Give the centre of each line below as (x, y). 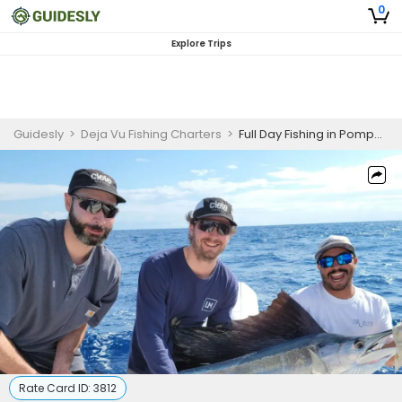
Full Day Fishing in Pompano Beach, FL (306, 134)
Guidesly (39, 134)
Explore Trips (201, 44)
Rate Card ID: (56, 388)
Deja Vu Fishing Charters (151, 134)
